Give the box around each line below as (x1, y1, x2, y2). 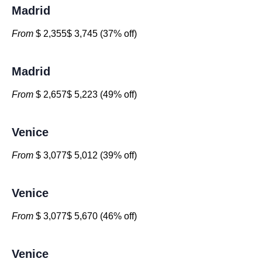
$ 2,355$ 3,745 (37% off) (33, 29, 137, 39)
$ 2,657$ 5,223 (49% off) (33, 89, 137, 99)
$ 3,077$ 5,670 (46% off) (33, 211, 137, 221)
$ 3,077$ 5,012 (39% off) (33, 150, 137, 160)
